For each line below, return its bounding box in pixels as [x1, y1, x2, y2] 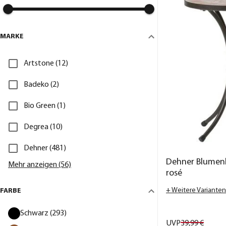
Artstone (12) [24, 59, 68, 68]
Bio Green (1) [24, 101, 66, 110]
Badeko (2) [24, 80, 59, 89]
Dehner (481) [24, 144, 66, 152]
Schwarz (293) [20, 209, 67, 217]
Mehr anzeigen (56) [8, 160, 71, 169]
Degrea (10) [24, 123, 63, 131]
